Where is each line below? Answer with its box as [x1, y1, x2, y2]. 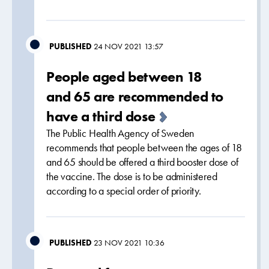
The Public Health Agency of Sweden [46, 127, 195, 140]
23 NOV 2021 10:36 [94, 237, 165, 248]
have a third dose [46, 107, 156, 125]
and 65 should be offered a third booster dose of [46, 156, 238, 169]
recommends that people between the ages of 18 [46, 141, 242, 154]
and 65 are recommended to [46, 87, 224, 106]
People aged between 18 [46, 67, 202, 86]
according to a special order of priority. [46, 184, 201, 198]
